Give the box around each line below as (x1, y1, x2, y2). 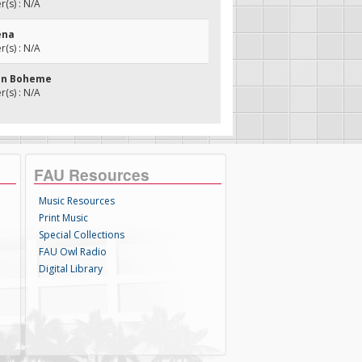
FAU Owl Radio (39, 245, 107, 259)
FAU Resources (34, 163, 150, 186)
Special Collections (39, 228, 125, 242)
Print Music (39, 211, 89, 225)
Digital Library (39, 262, 103, 276)
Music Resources (39, 194, 116, 208)
